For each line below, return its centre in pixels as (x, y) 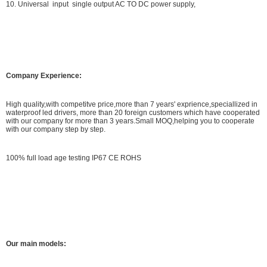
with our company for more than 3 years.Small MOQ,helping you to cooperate (130, 121)
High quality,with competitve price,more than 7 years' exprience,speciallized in (132, 104)
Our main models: (36, 243)
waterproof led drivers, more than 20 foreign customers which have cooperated (133, 112)
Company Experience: (44, 75)
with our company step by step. (56, 129)
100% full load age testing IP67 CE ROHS (74, 158)
